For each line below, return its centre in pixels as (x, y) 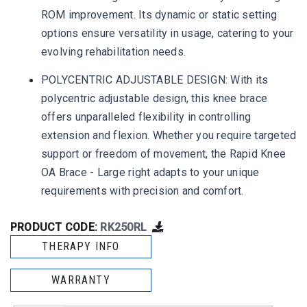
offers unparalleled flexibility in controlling (146, 117)
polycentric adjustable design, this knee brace (155, 99)
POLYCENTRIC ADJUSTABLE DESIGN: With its (155, 80)
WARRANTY (81, 280)
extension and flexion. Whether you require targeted (169, 136)
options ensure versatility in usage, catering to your (168, 34)
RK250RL (124, 228)
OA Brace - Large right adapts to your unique (150, 173)
